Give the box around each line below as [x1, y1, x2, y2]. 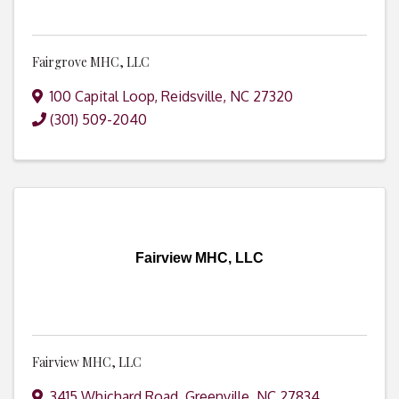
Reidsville [161, 87, 223, 106]
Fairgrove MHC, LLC [32, 53, 150, 71]
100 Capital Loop [50, 87, 154, 106]
